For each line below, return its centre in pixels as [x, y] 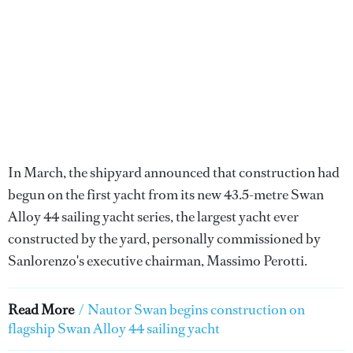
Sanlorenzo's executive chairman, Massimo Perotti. [159, 261]
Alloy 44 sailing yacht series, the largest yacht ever [153, 217]
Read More [41, 310]
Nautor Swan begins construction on [196, 310]
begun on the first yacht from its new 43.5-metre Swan [166, 195]
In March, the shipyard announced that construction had [174, 173]
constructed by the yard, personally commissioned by [164, 239]
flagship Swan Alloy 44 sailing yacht [114, 329]
